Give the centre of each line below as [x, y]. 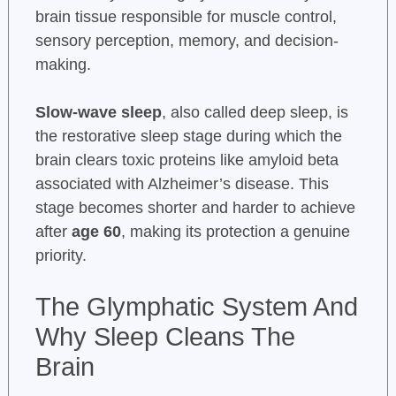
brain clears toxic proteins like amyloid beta [187, 160]
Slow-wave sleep [98, 113]
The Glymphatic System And [196, 307]
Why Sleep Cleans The [165, 337]
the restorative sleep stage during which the [188, 137]
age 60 [96, 232]
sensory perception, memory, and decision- [187, 41]
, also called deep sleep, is [255, 113]
